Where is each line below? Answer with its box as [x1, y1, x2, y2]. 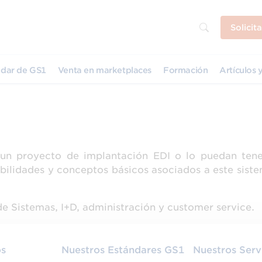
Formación [163, 65, 208, 75]
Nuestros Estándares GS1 [61, 244, 184, 256]
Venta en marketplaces [57, 65, 152, 75]
